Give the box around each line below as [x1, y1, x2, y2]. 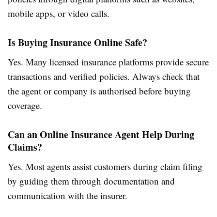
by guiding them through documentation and [8, 175, 175, 187]
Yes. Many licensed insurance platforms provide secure [8, 56, 209, 68]
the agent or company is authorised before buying [8, 85, 191, 97]
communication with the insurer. [8, 189, 127, 202]
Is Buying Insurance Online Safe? [8, 35, 147, 50]
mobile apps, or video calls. [8, 7, 109, 20]
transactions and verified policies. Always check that [8, 70, 200, 83]
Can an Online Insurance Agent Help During [8, 127, 194, 142]
